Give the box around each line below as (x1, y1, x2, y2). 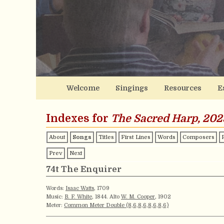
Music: (46, 193, 64, 200)
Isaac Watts (65, 185, 94, 191)
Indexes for (46, 112, 111, 124)
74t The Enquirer (46, 164, 121, 174)
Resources (163, 84, 201, 92)
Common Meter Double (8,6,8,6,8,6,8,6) (64, 202, 168, 208)
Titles (98, 134, 114, 140)
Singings (115, 84, 148, 92)
